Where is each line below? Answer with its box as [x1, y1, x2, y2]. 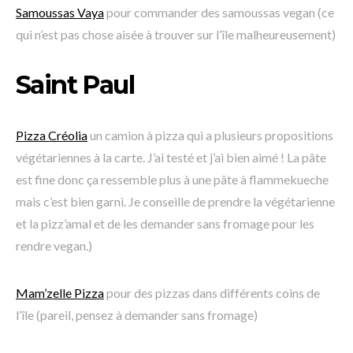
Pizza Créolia [16, 128, 87, 143]
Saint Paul [16, 69, 134, 101]
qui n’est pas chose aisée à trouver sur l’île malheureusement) [16, 27, 336, 43]
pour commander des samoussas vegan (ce [104, 5, 334, 20]
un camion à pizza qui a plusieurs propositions [87, 128, 333, 143]
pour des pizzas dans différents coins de [104, 285, 320, 301]
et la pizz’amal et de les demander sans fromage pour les [16, 216, 314, 232]
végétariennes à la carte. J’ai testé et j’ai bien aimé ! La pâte [16, 150, 326, 165]
